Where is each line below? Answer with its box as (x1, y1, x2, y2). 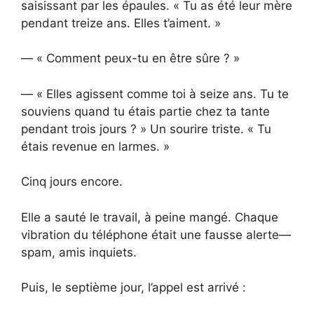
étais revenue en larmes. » (21, 139, 170, 153)
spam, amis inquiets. (21, 245, 137, 259)
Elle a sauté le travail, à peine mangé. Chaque (21, 210, 278, 224)
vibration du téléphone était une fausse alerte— (21, 227, 291, 242)
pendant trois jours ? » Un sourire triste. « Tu (21, 121, 271, 136)
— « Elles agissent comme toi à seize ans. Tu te (21, 86, 289, 101)
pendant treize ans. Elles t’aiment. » (21, 15, 221, 30)
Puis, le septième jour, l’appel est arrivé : (21, 280, 246, 295)
